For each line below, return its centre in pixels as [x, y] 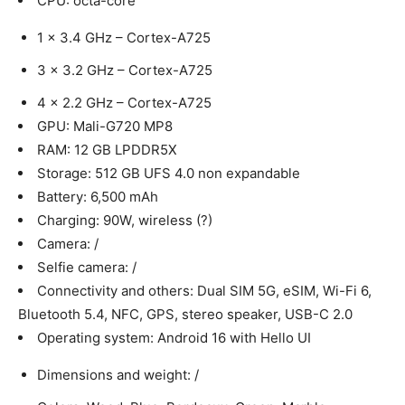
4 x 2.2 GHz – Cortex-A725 [124, 102]
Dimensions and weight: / [118, 374]
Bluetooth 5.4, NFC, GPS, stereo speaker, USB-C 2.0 [185, 314]
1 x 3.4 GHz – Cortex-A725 [124, 37]
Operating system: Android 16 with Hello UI [174, 337]
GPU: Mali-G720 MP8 [105, 126]
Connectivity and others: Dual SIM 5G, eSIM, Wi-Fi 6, [204, 290]
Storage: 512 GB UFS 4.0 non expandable [169, 173]
